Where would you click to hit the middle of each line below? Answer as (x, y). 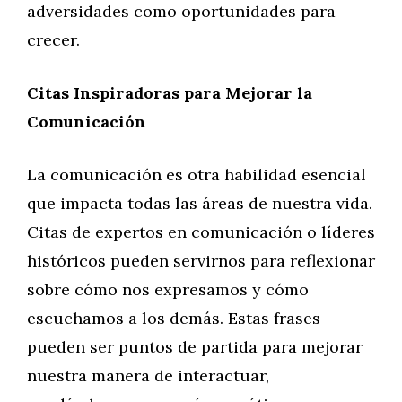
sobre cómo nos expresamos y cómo (168, 289)
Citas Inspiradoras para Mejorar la (170, 93)
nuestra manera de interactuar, (148, 376)
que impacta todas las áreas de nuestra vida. (200, 203)
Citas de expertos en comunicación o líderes (201, 232)
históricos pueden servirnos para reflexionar (201, 261)
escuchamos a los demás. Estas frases (174, 318)
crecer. (53, 40)
